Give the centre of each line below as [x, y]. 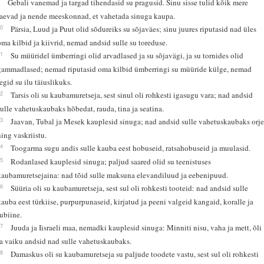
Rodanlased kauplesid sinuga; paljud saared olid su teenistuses [111, 161]
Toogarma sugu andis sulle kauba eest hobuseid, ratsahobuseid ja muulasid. [131, 148]
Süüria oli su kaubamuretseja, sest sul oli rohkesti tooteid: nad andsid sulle [130, 188]
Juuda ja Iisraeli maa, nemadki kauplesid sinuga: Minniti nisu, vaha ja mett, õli [136, 227]
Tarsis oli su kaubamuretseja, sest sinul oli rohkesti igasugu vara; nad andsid [132, 95]
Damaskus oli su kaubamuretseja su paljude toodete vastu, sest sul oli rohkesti [135, 254]
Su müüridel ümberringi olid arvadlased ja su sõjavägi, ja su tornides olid [127, 55]
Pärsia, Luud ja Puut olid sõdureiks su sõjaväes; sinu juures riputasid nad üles [134, 29]
